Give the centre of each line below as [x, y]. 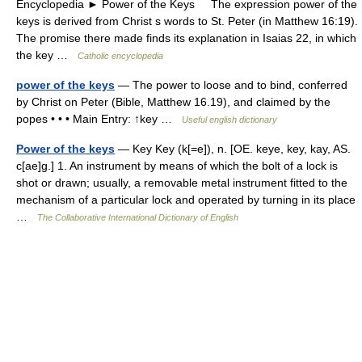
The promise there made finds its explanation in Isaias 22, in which [186, 38]
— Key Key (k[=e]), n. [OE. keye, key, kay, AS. [233, 149]
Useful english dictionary [229, 120]
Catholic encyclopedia [120, 56]
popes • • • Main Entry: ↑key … [99, 119]
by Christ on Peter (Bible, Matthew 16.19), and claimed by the [173, 102]
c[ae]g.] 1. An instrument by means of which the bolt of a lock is [177, 166]
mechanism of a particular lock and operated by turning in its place [186, 200]
